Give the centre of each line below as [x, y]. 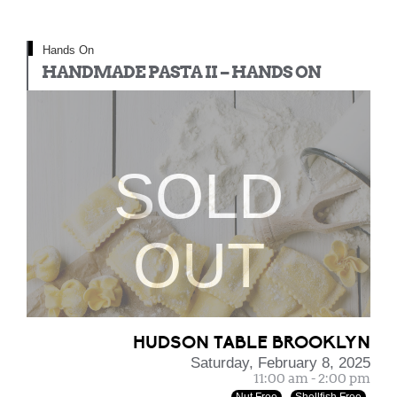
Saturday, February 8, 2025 [280, 363]
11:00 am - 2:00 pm [312, 378]
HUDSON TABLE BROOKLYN [252, 343]
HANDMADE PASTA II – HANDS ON [181, 72]
